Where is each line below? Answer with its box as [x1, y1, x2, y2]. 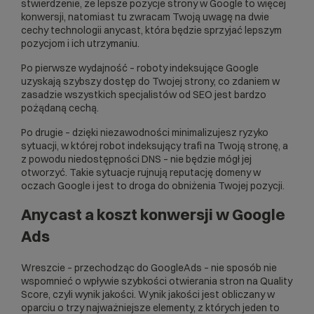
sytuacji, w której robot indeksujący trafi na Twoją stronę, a [21, 139, 288, 152]
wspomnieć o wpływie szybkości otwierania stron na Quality [21, 274, 292, 287]
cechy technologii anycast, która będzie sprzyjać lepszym [21, 23, 282, 36]
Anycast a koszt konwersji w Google [21, 204, 285, 224]
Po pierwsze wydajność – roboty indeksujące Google [21, 61, 259, 74]
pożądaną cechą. [21, 101, 99, 114]
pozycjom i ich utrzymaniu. [21, 36, 139, 50]
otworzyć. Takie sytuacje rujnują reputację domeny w [21, 165, 261, 179]
